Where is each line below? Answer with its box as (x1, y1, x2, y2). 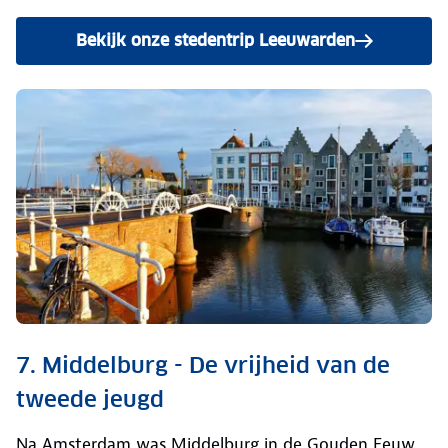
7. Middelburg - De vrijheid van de (16, 351, 390, 380)
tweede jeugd (16, 385, 164, 414)
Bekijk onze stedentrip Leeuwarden (75, 29, 355, 51)
